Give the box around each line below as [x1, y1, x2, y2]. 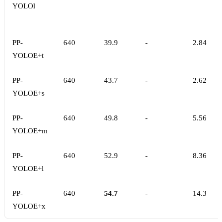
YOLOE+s [12, 89, 45, 98]
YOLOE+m [12, 127, 48, 135]
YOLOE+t [12, 52, 44, 60]
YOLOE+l [12, 165, 44, 173]
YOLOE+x [12, 202, 46, 211]
